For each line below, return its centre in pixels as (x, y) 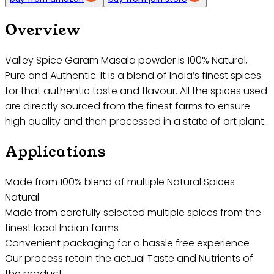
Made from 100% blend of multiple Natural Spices (120, 182)
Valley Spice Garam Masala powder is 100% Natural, (126, 60)
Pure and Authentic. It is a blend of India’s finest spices (133, 75)
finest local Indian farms (62, 228)
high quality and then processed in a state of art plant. (135, 121)
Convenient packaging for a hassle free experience (127, 243)
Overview (43, 30)
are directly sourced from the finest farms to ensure (128, 106)
